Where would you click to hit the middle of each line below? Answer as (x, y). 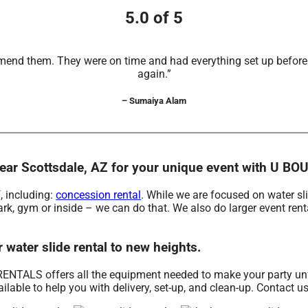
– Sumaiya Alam (154, 101)
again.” (154, 74)
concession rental (99, 195)
